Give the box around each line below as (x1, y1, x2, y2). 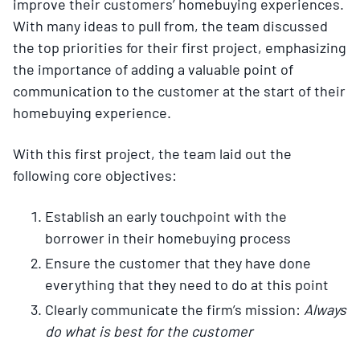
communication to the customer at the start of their (13, 81, 346, 100)
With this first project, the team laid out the (13, 144, 292, 162)
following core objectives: (13, 166, 177, 184)
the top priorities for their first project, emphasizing (13, 38, 346, 56)
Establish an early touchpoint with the (45, 207, 287, 225)
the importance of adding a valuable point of (13, 59, 293, 78)
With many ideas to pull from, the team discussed (13, 16, 328, 35)
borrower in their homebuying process (45, 228, 291, 247)
